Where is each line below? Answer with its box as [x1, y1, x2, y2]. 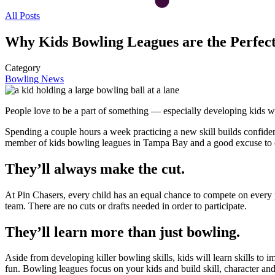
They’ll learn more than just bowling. [5, 223, 240, 240]
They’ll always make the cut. [5, 160, 185, 177]
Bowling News [5, 73, 64, 84]
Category [5, 62, 41, 73]
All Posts [5, 10, 40, 21]
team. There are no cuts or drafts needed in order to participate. [5, 200, 247, 211]
